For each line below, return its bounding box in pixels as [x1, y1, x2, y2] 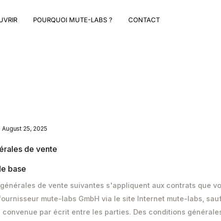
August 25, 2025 [1, 125, 47, 132]
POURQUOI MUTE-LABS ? [33, 16, 112, 24]
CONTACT [128, 16, 160, 24]
